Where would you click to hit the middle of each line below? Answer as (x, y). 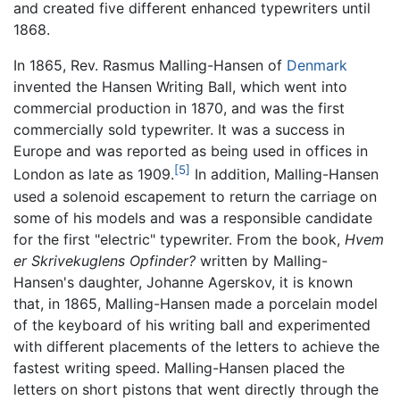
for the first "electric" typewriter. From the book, (179, 239)
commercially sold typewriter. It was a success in (179, 130)
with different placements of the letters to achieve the (196, 346)
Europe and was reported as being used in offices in (191, 151)
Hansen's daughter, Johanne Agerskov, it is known (183, 282)
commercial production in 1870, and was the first (179, 108)
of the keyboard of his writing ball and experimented (192, 325)
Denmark (317, 66)
